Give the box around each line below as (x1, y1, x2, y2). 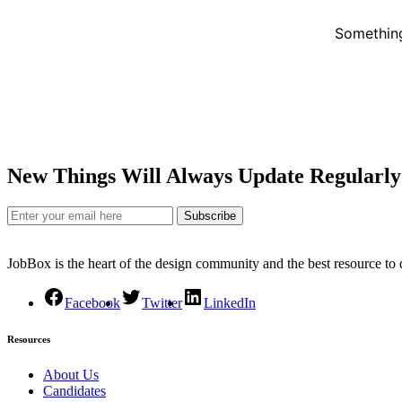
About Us (43, 366, 99, 382)
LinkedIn (204, 294, 256, 310)
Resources (7, 333, 50, 345)
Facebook (65, 294, 120, 310)
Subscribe (184, 208, 236, 223)
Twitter (142, 294, 182, 310)
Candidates (43, 382, 106, 398)
